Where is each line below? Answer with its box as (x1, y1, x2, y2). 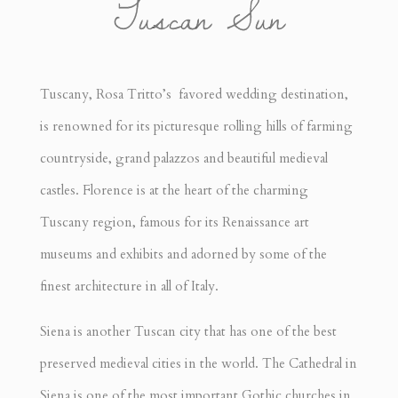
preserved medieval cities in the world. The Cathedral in (39, 354, 357, 372)
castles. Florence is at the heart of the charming (39, 180, 308, 199)
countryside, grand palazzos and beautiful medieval (39, 148, 328, 167)
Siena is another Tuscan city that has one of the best (39, 322, 337, 340)
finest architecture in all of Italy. (39, 276, 226, 295)
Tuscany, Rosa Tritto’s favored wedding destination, (39, 84, 348, 103)
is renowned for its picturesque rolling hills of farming (39, 116, 353, 135)
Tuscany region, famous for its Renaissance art (39, 212, 309, 231)
